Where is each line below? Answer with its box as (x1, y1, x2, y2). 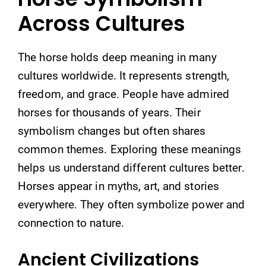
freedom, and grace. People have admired (18, 87, 229, 101)
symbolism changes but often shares (18, 124, 206, 138)
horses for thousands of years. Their (18, 106, 201, 119)
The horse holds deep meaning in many (18, 50, 217, 64)
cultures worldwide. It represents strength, (18, 69, 230, 83)
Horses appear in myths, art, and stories (18, 179, 220, 193)
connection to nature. (18, 216, 125, 230)
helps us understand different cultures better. (18, 161, 245, 175)
